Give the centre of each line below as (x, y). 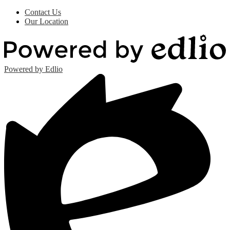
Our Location (46, 21)
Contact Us (43, 12)
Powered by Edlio (33, 69)
